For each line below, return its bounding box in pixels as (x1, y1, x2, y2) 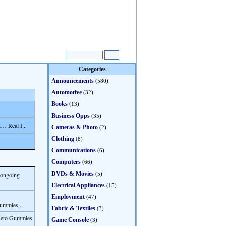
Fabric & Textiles (51, 205, 95, 212)
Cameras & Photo (51, 124, 98, 131)
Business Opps (51, 112, 90, 119)
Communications (51, 147, 96, 154)
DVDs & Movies (51, 170, 94, 177)
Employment (51, 193, 85, 200)
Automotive (51, 89, 82, 96)
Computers (51, 158, 81, 165)
